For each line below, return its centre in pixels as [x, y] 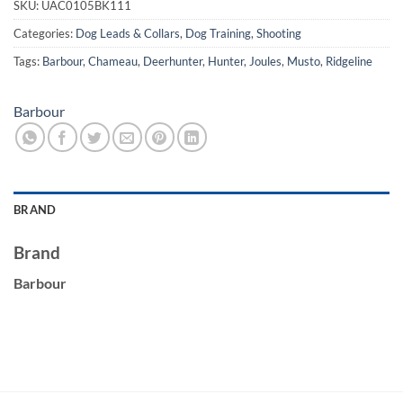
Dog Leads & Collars [128, 33]
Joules [265, 61]
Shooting [279, 33]
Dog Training [218, 33]
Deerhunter [173, 61]
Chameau [113, 61]
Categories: [45, 33]
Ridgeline [349, 61]
